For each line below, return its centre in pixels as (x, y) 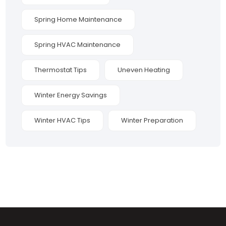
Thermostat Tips (61, 70)
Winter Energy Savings (71, 95)
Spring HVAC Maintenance (78, 45)
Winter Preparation (152, 121)
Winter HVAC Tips (63, 121)
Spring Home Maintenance (78, 20)
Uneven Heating (144, 70)
